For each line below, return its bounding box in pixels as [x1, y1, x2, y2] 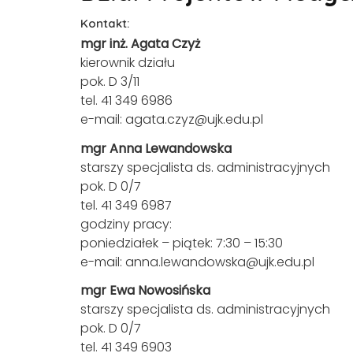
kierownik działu [80, 54, 175, 72]
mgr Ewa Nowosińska [80, 281, 210, 299]
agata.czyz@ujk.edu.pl [125, 110, 263, 128]
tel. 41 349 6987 [80, 195, 172, 214]
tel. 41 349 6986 [80, 91, 173, 110]
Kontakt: [80, 16, 129, 31]
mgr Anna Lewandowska [80, 139, 232, 158]
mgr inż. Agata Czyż [80, 35, 200, 53]
